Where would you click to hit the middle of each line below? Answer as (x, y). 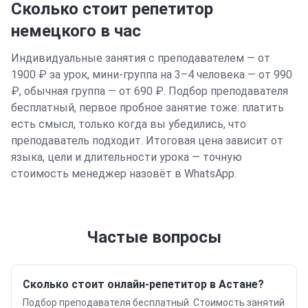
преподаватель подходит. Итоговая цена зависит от (147, 141)
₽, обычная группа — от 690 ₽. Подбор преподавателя (150, 91)
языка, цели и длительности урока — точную (126, 157)
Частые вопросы (154, 237)
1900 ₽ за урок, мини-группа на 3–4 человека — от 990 (152, 75)
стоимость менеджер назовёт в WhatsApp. (124, 174)
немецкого (54, 31)
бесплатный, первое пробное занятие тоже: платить (147, 108)
